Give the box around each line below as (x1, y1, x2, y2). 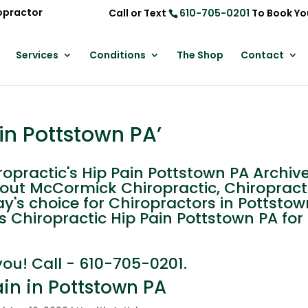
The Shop (176, 48, 223, 62)
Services (15, 48, 58, 62)
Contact (240, 48, 284, 62)
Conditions (89, 48, 146, 62)
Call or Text (108, 5, 168, 20)
